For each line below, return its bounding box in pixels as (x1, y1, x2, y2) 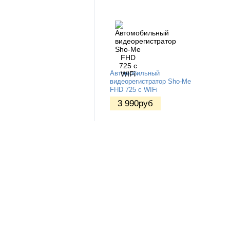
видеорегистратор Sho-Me (110, 78, 191, 86)
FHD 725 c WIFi (110, 86, 158, 94)
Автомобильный (110, 70, 160, 78)
